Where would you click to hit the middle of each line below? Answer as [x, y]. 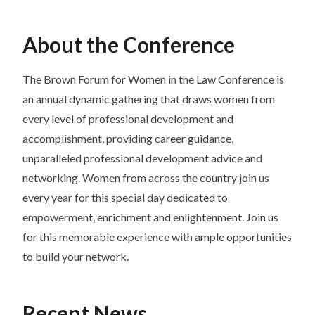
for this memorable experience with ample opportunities [157, 237]
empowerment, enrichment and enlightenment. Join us [150, 217]
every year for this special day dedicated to [125, 198]
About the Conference [129, 45]
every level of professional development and [128, 119]
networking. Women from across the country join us [146, 178]
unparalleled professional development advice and [142, 158]
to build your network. [76, 257]
